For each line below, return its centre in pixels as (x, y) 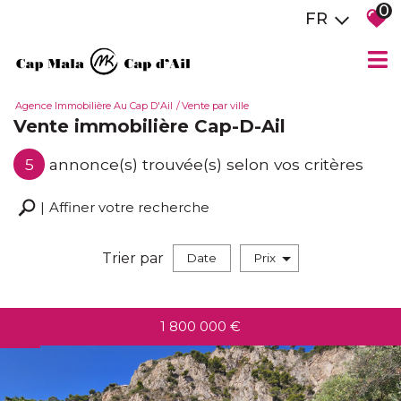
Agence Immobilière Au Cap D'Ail (94, 106)
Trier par (133, 258)
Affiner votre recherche (129, 208)
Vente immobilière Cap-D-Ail (149, 127)
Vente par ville (215, 106)
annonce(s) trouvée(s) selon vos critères (206, 164)
